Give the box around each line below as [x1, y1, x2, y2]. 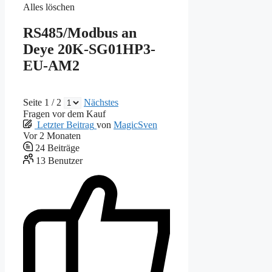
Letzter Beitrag [37, 119, 94, 130]
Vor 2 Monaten [23, 130, 81, 141]
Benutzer [48, 155, 83, 166]
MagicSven [114, 119, 157, 130]
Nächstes [84, 97, 118, 107]
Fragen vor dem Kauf [23, 108, 106, 119]
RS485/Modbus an [23, 25, 137, 41]
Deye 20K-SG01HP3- [23, 41, 155, 58]
